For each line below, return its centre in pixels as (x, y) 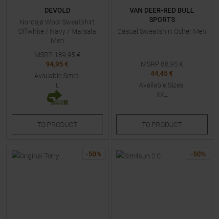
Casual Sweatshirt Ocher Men (162, 31)
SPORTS (162, 20)
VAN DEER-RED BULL (162, 10)
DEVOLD (57, 10)
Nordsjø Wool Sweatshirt (57, 22)
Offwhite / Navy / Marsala (57, 31)
